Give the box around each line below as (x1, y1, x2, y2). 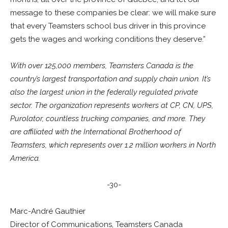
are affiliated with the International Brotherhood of (10, 127, 181, 136)
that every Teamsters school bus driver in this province (10, 21, 206, 31)
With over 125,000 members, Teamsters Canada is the (10, 61, 193, 70)
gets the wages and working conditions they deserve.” (10, 35, 208, 44)
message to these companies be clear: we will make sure (10, 8, 216, 17)
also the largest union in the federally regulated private (10, 88, 198, 97)
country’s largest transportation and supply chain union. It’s (10, 74, 211, 83)
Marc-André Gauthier (10, 207, 85, 216)
